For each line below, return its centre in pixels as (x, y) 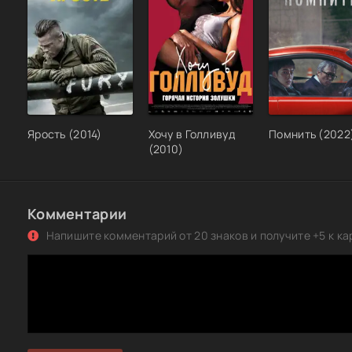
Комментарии (77, 214)
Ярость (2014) (65, 134)
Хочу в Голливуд (191, 134)
